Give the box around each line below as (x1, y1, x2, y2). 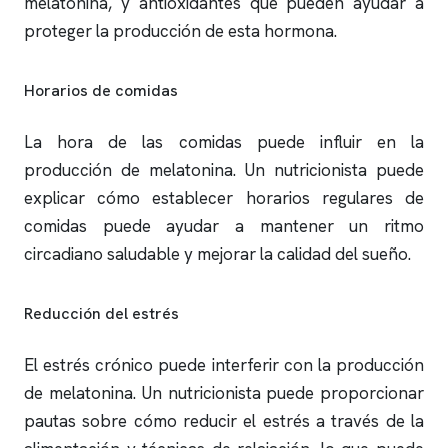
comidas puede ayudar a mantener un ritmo (24, 215, 424, 237)
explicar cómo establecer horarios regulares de (24, 187, 424, 209)
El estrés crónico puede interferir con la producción (24, 354, 424, 376)
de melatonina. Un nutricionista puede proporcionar (24, 382, 424, 404)
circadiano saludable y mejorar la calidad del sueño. (24, 243, 411, 265)
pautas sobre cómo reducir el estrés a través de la (24, 410, 424, 432)
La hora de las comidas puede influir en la (24, 131, 424, 153)
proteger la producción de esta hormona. (24, 20, 341, 42)
